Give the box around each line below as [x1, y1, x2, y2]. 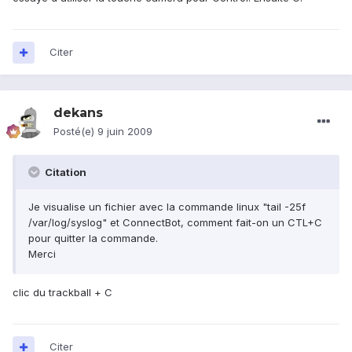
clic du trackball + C [13, 286, 112, 299]
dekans [53, 105, 103, 121]
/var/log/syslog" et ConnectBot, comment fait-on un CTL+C [28, 216, 322, 229]
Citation [42, 166, 86, 179]
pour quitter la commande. [28, 232, 158, 245]
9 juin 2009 [97, 125, 152, 138]
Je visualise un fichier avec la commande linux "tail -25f [28, 200, 306, 214]
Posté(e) [53, 125, 97, 138]
